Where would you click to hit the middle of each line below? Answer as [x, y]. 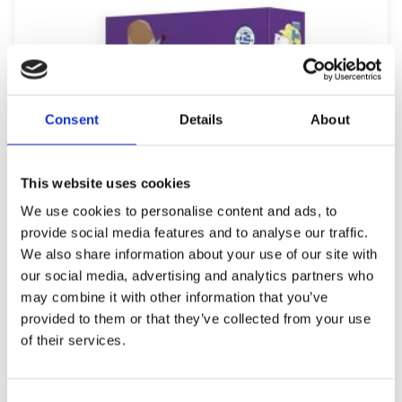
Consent [72, 119]
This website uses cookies [106, 183]
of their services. [73, 340]
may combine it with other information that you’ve [175, 297]
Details [201, 119]
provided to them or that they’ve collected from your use [196, 319]
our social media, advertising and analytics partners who [197, 275]
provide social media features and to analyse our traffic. [195, 232]
